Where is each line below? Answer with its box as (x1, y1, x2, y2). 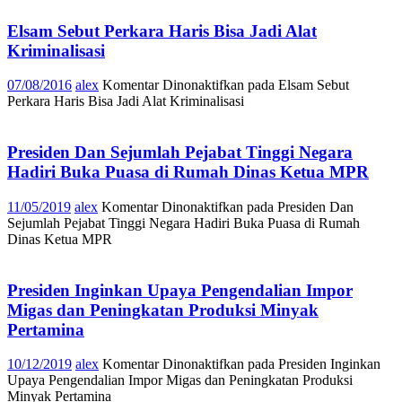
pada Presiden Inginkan (244, 356, 380, 372)
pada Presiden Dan (243, 198, 354, 214)
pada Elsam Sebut (244, 77, 349, 93)
